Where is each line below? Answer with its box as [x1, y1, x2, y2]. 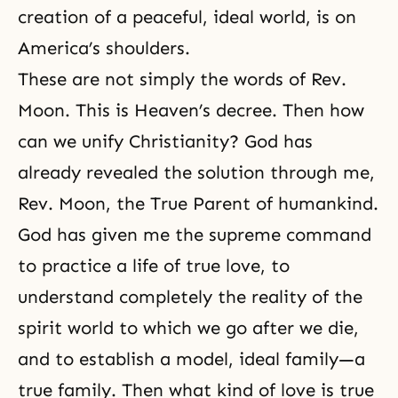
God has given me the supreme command [18, 224, 371, 246]
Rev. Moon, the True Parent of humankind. [18, 193, 378, 215]
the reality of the [218, 286, 362, 308]
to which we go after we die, [119, 317, 359, 339]
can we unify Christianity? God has [18, 131, 313, 153]
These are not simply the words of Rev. [18, 68, 346, 91]
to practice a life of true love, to [18, 255, 290, 277]
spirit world [18, 317, 119, 339]
